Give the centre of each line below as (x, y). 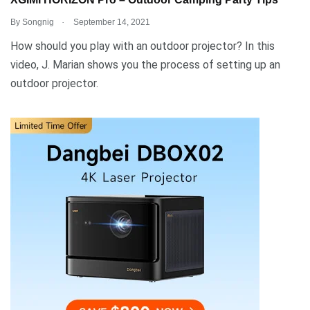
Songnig (38, 22)
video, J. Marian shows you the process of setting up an (145, 64)
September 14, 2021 (111, 22)
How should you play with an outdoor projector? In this (143, 46)
